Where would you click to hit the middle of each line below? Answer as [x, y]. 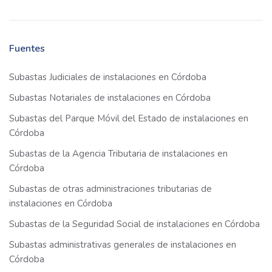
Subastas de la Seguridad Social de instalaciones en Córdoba [134, 224]
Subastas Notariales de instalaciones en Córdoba [110, 98]
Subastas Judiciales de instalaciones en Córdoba [108, 77]
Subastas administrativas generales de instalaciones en [123, 245]
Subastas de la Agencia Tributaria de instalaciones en [118, 154]
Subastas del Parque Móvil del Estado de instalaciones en [129, 119]
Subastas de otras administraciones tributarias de [110, 189]
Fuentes [27, 49]
